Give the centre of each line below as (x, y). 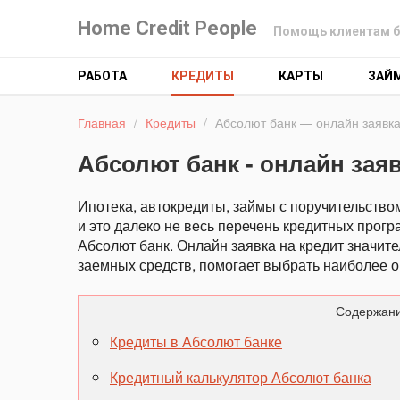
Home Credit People (167, 28)
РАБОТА (102, 76)
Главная (102, 122)
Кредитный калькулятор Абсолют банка (241, 377)
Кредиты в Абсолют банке (196, 342)
